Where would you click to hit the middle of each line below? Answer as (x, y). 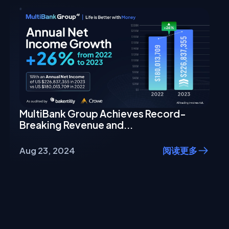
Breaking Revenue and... (76, 124)
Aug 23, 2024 (48, 151)
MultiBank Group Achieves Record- (103, 113)
